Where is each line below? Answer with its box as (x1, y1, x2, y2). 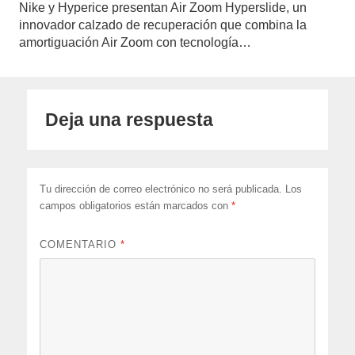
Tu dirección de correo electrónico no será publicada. (40, 182, 283, 195)
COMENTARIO (40, 238, 121, 250)
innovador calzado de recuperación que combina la (19, 18, 307, 32)
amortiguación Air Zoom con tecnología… (19, 36, 251, 50)
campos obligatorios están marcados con (40, 199, 232, 212)
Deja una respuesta (45, 109, 214, 130)
